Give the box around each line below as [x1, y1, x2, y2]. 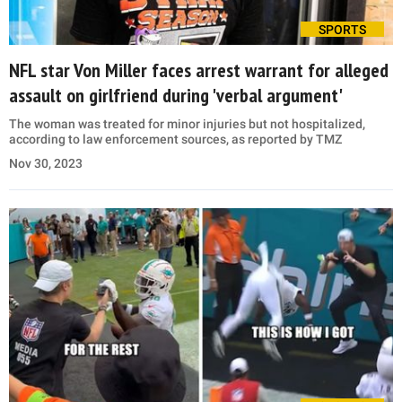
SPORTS [319, 22, 366, 38]
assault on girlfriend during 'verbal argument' [9, 83, 343, 109]
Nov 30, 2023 [9, 156, 83, 171]
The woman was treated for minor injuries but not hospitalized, [9, 117, 365, 132]
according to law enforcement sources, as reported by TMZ [9, 132, 342, 147]
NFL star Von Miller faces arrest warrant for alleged [9, 57, 389, 83]
